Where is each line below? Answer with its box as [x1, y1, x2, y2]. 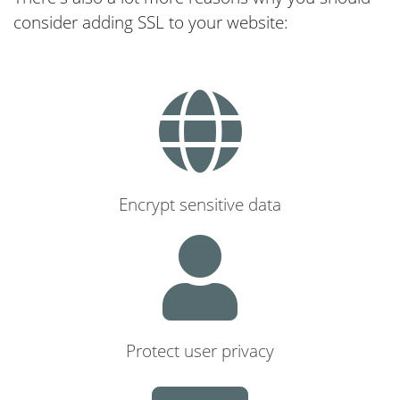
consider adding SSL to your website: [13, 10, 288, 34]
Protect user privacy [126, 338, 274, 362]
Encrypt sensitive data [119, 192, 281, 216]
